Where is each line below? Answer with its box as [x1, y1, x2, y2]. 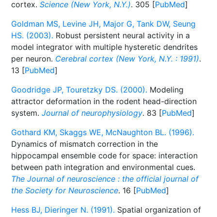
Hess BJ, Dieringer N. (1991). [11, 205, 115, 215]
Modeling [147, 85, 184, 94]
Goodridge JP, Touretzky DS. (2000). [11, 85, 147, 94]
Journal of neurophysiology [42, 108, 142, 118]
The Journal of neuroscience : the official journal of [11, 174, 199, 184]
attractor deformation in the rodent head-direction [11, 96, 197, 106]
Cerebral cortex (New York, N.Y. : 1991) [55, 54, 199, 63]
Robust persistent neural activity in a [53, 31, 190, 40]
